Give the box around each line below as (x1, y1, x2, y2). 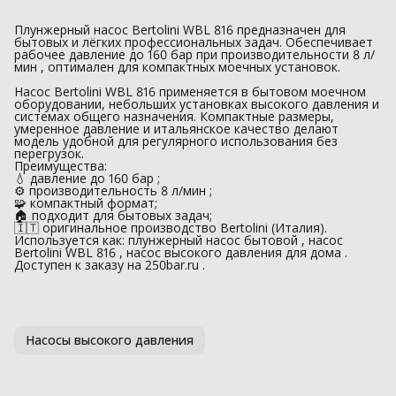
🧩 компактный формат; (14, 194, 157, 211)
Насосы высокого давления (26, 331, 194, 348)
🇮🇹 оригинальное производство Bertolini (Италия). (14, 218, 327, 236)
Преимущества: (14, 156, 107, 174)
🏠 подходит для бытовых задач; (14, 206, 212, 224)
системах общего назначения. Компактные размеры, (14, 107, 334, 125)
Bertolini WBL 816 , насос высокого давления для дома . (14, 243, 347, 261)
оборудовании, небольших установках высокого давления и (14, 95, 379, 112)
